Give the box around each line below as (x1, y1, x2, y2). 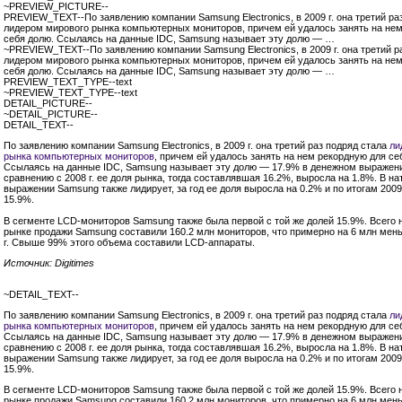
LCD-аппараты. (185, 236, 255, 248)
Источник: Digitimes (4, 257, 94, 268)
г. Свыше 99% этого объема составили (4, 236, 185, 248)
